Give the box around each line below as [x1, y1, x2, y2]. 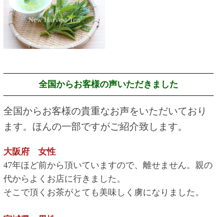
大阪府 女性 [3, 146, 56, 156]
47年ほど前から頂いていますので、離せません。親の [3, 160, 213, 170]
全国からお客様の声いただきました [38, 79, 178, 89]
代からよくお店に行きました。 [3, 173, 125, 184]
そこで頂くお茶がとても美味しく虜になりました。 [3, 187, 204, 197]
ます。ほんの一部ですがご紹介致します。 [3, 121, 187, 132]
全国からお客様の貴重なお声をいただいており [3, 105, 207, 116]
